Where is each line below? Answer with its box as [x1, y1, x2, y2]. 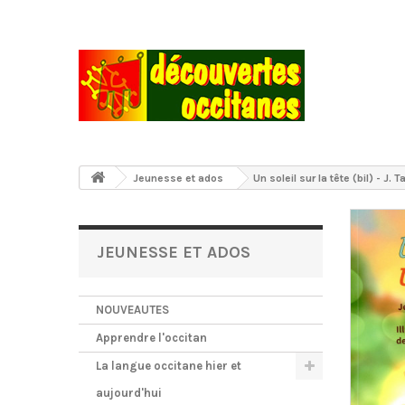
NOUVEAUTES [96, 303, 169, 316]
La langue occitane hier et [96, 359, 241, 372]
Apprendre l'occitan [96, 331, 207, 344]
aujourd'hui [96, 386, 162, 400]
